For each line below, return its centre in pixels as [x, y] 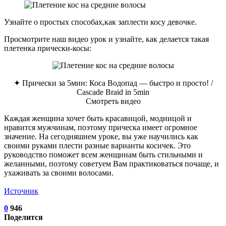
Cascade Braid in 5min [113, 92]
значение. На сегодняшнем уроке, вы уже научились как [101, 136]
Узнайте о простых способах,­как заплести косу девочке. [100, 22]
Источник [21, 191]
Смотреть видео [113, 101]
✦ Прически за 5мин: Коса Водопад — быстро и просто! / [113, 83]
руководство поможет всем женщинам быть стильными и [103, 154]
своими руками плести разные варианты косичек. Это [97, 145]
